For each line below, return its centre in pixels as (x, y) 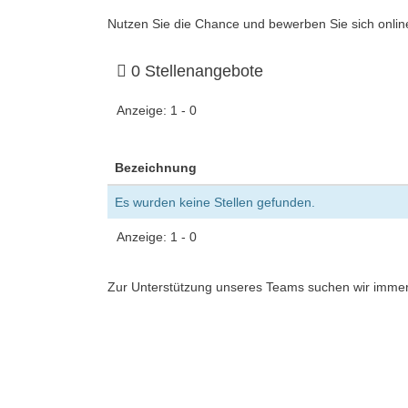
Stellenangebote (202, 71)
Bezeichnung (156, 168)
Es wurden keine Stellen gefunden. (215, 202)
